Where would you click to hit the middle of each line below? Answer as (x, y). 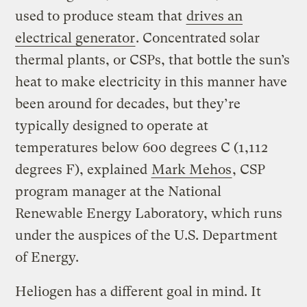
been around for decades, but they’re (128, 104)
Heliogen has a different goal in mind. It (138, 292)
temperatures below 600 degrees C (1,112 (142, 148)
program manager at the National (119, 192)
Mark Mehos (192, 170)
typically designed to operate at (112, 126)
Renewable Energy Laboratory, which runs (149, 214)
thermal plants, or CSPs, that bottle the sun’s (153, 60)
